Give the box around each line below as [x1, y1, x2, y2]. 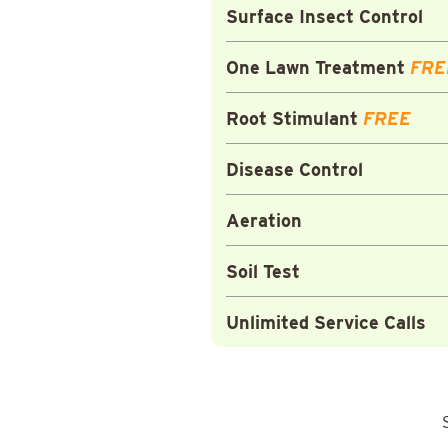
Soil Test [225, 260, 300, 282]
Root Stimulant [225, 107, 358, 129]
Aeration [225, 209, 302, 231]
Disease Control [225, 158, 363, 180]
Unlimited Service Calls [225, 311, 426, 333]
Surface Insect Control [225, 5, 423, 27]
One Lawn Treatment [225, 56, 405, 78]
